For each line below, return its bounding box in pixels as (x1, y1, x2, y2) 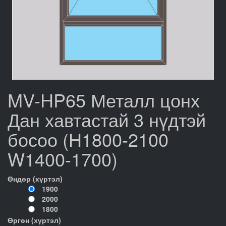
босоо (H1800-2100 (8, 126, 168, 152)
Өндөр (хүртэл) (8, 174, 63, 184)
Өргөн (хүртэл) (8, 215, 61, 225)
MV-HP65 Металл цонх (8, 87, 200, 112)
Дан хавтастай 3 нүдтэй (8, 106, 206, 132)
